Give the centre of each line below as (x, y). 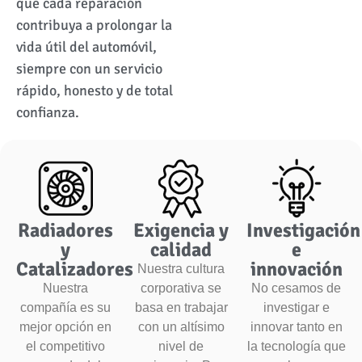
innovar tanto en (296, 326)
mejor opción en (66, 326)
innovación (296, 269)
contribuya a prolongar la (94, 25)
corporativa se (181, 288)
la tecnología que (296, 346)
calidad (181, 249)
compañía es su (66, 307)
